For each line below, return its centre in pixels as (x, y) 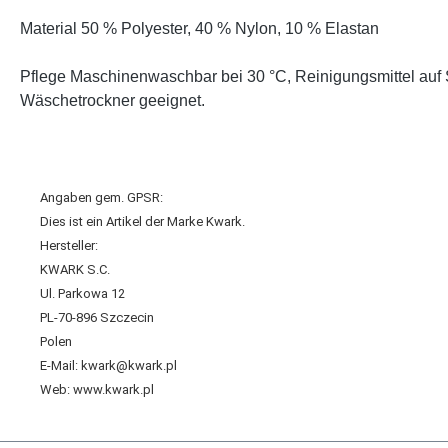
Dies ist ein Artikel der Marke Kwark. (144, 221)
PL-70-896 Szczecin (97, 317)
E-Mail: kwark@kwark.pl (108, 365)
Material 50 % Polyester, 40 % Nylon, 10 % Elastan (199, 28)
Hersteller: (69, 245)
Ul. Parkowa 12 (82, 293)
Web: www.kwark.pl (97, 389)
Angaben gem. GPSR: (103, 197)
